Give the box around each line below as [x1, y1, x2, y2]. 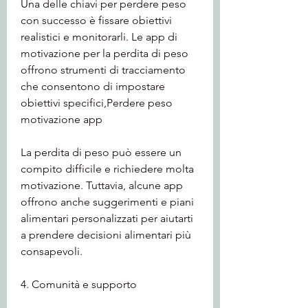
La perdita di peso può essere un [21, 145, 181, 159]
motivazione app [21, 112, 102, 126]
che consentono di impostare [21, 79, 165, 93]
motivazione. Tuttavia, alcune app [21, 178, 183, 192]
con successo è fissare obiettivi [21, 13, 172, 27]
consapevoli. [21, 244, 82, 258]
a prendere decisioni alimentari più [21, 228, 191, 241]
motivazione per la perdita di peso [21, 46, 188, 60]
